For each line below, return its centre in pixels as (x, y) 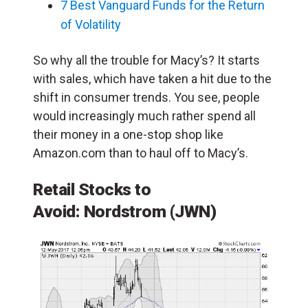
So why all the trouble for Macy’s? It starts (146, 60)
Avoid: (58, 212)
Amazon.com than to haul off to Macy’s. (141, 153)
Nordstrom (126, 212)
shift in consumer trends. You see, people (146, 98)
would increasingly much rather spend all (144, 116)
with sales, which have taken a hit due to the (152, 79)
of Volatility (91, 25)
